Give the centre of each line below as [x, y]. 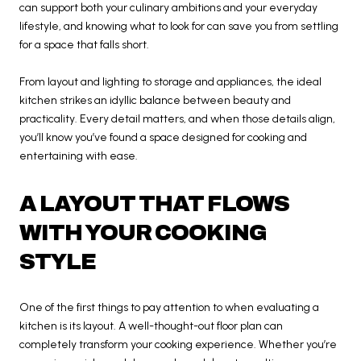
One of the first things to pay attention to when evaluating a [169, 307]
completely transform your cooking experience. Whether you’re [178, 344]
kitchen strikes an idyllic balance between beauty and [155, 100]
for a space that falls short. [84, 45]
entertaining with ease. [79, 156]
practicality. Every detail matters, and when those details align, [177, 119]
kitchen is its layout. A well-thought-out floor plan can [151, 326]
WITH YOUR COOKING [143, 232]
